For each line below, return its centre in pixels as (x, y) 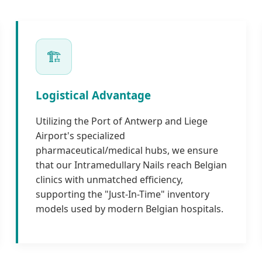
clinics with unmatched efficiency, (110, 180)
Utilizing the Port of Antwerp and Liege (122, 121)
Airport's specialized (81, 136)
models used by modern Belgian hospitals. (130, 209)
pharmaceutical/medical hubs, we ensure (127, 151)
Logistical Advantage (94, 95)
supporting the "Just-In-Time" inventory (123, 194)
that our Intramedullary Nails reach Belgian (132, 165)
